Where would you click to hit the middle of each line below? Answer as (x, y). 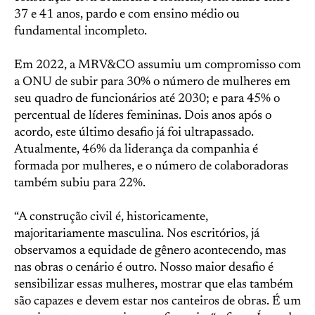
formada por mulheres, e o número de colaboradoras (151, 167)
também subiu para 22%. (80, 184)
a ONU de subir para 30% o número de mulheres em (152, 82)
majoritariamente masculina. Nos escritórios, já (137, 234)
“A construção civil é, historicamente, (111, 217)
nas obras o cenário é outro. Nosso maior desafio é (144, 268)
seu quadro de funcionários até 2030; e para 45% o (147, 99)
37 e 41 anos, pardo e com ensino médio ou (127, 15)
